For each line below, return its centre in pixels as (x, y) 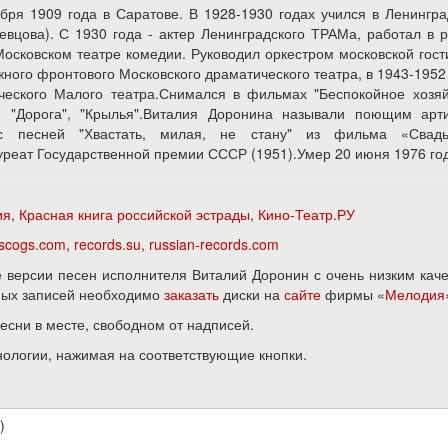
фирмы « (353, 294)
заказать (191, 294)
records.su (107, 244)
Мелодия (415, 294)
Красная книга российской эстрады (134, 214)
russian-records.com (214, 244)
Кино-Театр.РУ (306, 214)
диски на (251, 294)
